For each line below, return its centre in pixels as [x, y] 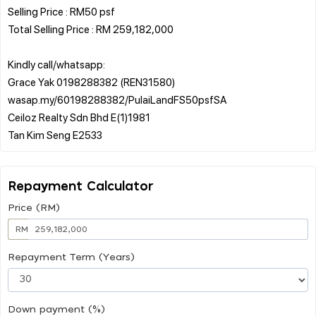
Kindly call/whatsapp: [56, 64]
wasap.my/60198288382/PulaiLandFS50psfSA [117, 99]
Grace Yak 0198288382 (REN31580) [91, 81]
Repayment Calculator [81, 187]
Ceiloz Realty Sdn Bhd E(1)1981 [79, 117]
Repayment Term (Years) [71, 257]
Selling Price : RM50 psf [61, 11]
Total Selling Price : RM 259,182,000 [91, 29]
